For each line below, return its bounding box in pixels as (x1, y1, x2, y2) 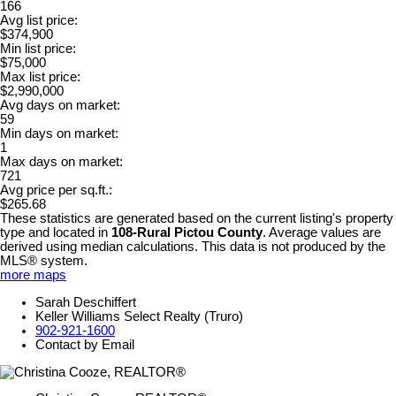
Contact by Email (35, 338, 134, 353)
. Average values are (263, 225, 381, 240)
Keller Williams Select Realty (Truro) (35, 309, 243, 324)
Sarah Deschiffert (35, 295, 136, 310)
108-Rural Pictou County (111, 225, 263, 240)
